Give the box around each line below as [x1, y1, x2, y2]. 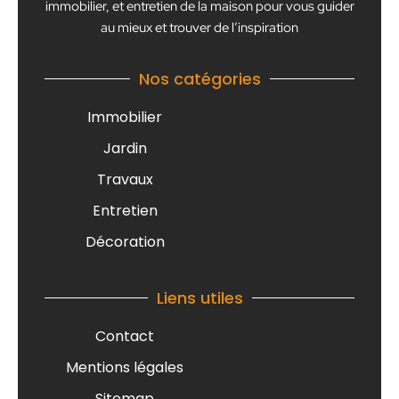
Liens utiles [156, 286, 243, 309]
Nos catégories [138, 67, 261, 90]
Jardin [102, 137, 147, 159]
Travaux [96, 168, 153, 190]
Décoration [85, 231, 165, 252]
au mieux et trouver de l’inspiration [101, 18, 298, 37]
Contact [95, 325, 154, 346]
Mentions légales [66, 356, 183, 378]
